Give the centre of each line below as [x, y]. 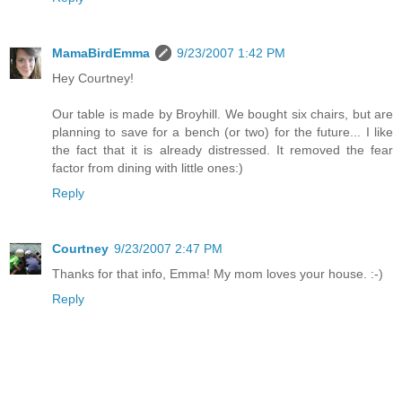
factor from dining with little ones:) [148, 168]
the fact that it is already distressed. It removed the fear [223, 150]
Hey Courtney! [93, 79]
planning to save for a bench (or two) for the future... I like [223, 132]
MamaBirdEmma [101, 53]
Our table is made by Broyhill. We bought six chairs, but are [223, 114]
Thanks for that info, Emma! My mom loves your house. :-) [218, 274]
